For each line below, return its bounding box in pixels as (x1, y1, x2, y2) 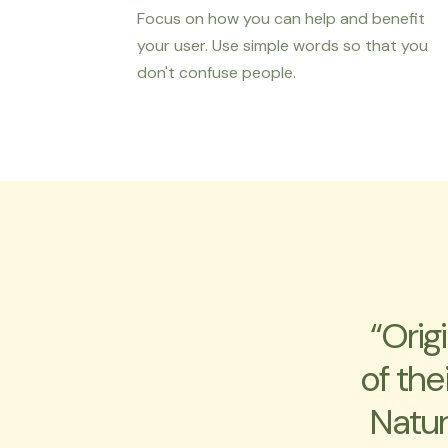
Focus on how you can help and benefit (137, 8, 425, 30)
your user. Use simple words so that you (137, 35, 428, 57)
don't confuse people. (137, 62, 296, 84)
